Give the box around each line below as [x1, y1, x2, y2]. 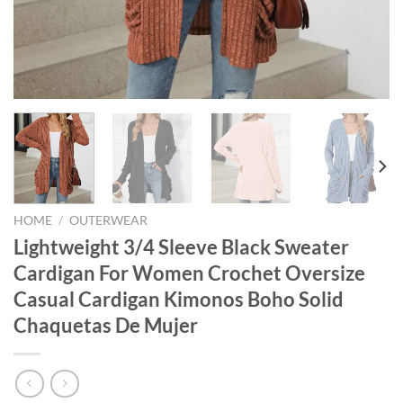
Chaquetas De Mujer [13, 313, 198, 338]
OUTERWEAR [69, 213, 148, 228]
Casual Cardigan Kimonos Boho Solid [13, 287, 344, 312]
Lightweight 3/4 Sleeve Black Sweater [13, 235, 349, 260]
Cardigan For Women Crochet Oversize [13, 261, 365, 286]
